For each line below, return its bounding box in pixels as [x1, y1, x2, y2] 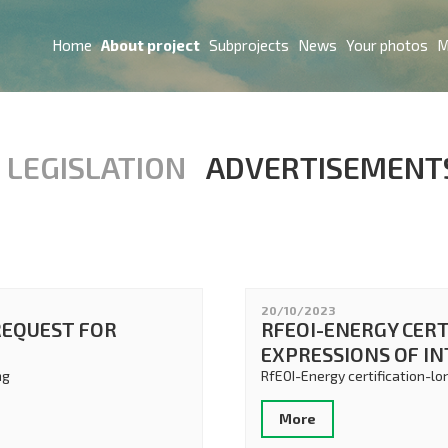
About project [101, 36, 201, 55]
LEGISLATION [7, 148, 187, 185]
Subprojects [209, 36, 290, 55]
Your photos [346, 36, 429, 55]
